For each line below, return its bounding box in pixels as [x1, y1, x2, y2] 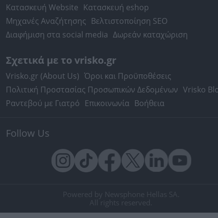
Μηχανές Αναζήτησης [6, 16, 86, 26]
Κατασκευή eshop [83, 2, 149, 13]
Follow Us [6, 127, 50, 140]
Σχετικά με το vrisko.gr [6, 54, 116, 67]
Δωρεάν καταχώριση [113, 29, 188, 40]
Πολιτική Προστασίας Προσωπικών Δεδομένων [6, 84, 178, 95]
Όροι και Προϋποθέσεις [84, 71, 171, 81]
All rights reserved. [90, 198, 152, 207]
